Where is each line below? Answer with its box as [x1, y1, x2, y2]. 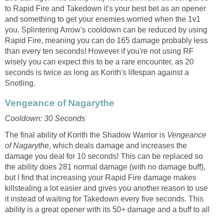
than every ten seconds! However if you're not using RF [5, 46, 194, 55]
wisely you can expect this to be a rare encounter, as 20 [5, 57, 194, 66]
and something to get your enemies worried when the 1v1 [5, 15, 201, 23]
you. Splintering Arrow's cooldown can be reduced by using [5, 25, 207, 34]
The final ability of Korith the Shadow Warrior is [5, 130, 167, 139]
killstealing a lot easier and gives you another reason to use [5, 184, 208, 192]
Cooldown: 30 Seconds [5, 114, 85, 123]
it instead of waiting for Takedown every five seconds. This [5, 194, 203, 203]
